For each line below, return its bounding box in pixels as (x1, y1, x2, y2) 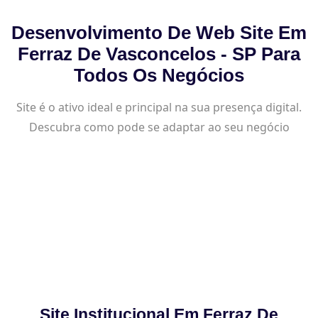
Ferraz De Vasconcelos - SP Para (18, 43, 300, 64)
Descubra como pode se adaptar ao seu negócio (28, 119, 290, 135)
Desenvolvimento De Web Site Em (11, 22, 307, 43)
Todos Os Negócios (74, 65, 244, 85)
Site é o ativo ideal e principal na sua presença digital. (16, 99, 302, 115)
